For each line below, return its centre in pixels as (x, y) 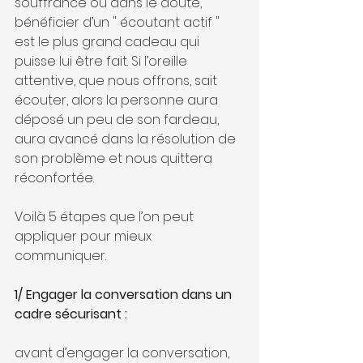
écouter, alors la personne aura (118, 100)
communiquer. (60, 256)
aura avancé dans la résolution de (127, 139)
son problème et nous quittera (115, 158)
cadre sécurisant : (71, 314)
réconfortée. (56, 178)
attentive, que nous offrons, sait (117, 81)
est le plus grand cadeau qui (109, 42)
